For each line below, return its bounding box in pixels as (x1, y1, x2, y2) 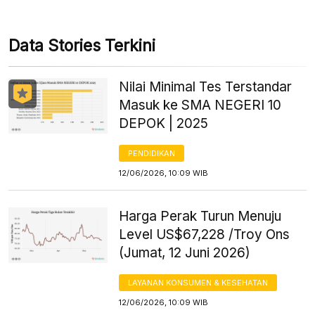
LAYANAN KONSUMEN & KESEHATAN (128, 277, 269, 288)
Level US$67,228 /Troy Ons (119, 226, 290, 243)
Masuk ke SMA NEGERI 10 (119, 96, 282, 113)
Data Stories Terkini (8, 35, 155, 56)
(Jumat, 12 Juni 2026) (119, 244, 251, 261)
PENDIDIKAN (128, 148, 176, 158)
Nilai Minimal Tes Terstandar (119, 78, 292, 95)
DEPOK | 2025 (119, 115, 209, 131)
